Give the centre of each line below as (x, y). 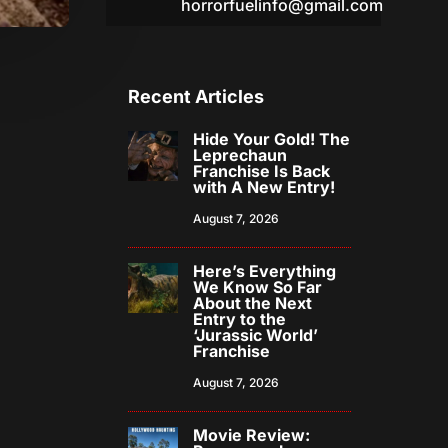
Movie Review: (252, 435)
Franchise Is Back (262, 171)
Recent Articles (196, 97)
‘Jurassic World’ (256, 335)
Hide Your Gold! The (272, 139)
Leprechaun (240, 155)
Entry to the (240, 319)
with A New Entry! (264, 187)
